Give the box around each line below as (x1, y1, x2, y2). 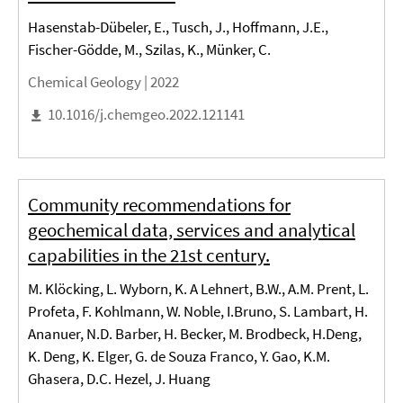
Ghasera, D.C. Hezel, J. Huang (28, 368, 210, 389)
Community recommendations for (28, 192, 291, 217)
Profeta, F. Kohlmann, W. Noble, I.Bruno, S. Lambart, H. (28, 300, 368, 321)
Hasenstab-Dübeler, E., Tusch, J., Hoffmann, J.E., (28, 17, 328, 38)
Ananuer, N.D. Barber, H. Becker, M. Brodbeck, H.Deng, (28, 323, 362, 344)
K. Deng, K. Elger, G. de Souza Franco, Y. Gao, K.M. (28, 345, 330, 366)
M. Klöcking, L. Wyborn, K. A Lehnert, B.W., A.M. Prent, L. (28, 278, 369, 299)
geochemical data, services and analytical (28, 217, 355, 242)
